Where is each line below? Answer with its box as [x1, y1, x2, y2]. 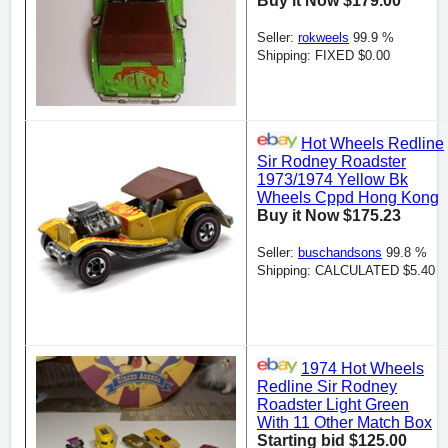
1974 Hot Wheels [301, 360, 424, 378]
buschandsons [298, 245, 382, 261]
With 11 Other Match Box [257, 414, 432, 432]
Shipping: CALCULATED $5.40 [257, 263, 435, 279]
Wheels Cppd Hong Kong [257, 189, 439, 207]
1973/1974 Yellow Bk [257, 171, 408, 189]
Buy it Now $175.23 [257, 207, 401, 225]
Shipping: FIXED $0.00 [257, 48, 390, 64]
